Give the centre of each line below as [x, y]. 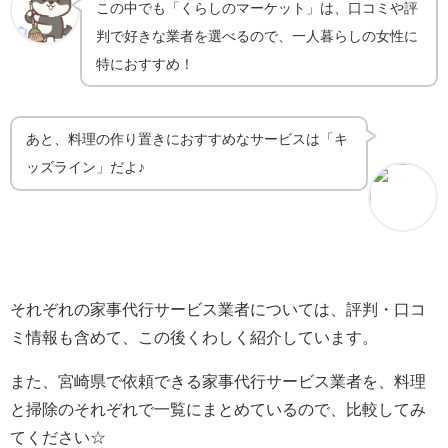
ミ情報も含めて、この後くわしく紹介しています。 [194, 337]
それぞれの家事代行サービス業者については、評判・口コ [218, 309]
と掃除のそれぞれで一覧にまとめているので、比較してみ [218, 409]
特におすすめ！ [145, 63]
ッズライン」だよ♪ [86, 167]
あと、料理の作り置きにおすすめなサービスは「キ [187, 139]
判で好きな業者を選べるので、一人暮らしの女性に [257, 35]
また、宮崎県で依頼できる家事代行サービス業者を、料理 [218, 381]
